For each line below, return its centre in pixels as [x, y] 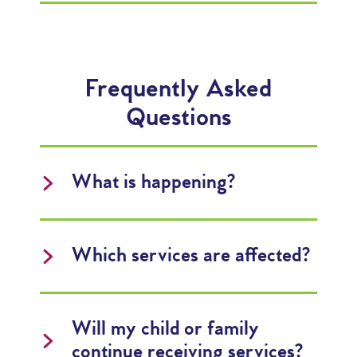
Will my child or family [165, 330]
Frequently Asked [178, 90]
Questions [178, 119]
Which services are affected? [191, 256]
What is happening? [153, 183]
